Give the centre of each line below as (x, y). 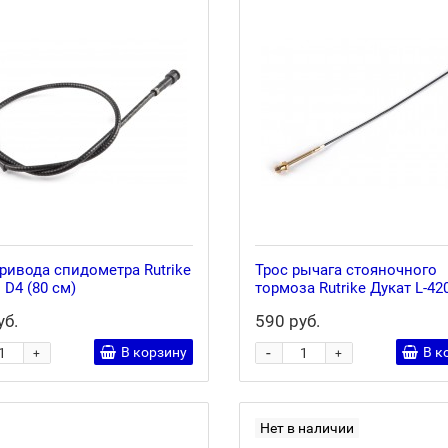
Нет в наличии (306, 428)
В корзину (153, 352)
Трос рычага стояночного (345, 270)
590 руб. (287, 321)
